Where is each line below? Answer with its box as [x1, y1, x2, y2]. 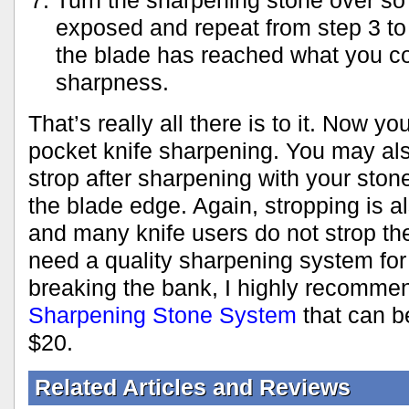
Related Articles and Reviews [35, 375, 351, 400]
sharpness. [56, 70, 169, 95]
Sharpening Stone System [28, 303, 297, 328]
